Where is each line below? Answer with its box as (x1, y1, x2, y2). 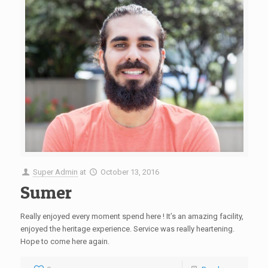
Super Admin (32, 167, 78, 177)
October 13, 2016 (100, 167, 159, 177)
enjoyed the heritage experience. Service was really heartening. (20, 224, 234, 234)
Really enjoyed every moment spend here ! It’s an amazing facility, (20, 212, 243, 221)
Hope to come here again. (20, 237, 109, 246)
